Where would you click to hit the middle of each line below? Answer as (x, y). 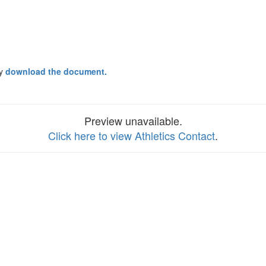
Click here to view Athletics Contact (132, 135)
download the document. (56, 71)
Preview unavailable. (133, 121)
